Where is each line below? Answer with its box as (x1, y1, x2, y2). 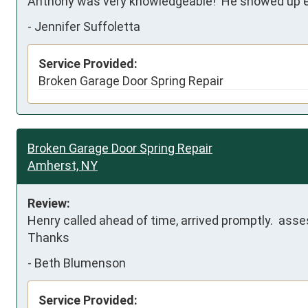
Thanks (27, 230, 69, 245)
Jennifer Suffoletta (34, 19, 140, 34)
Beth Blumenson (34, 256, 126, 270)
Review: (27, 195, 70, 210)
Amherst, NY (27, 157, 98, 173)
